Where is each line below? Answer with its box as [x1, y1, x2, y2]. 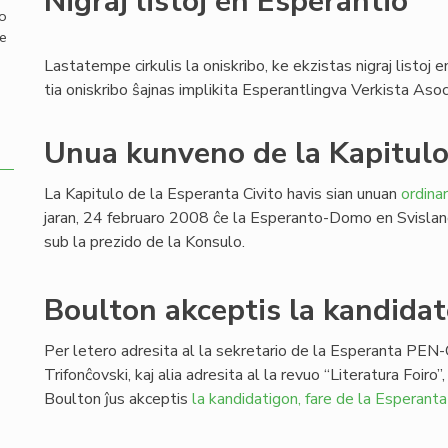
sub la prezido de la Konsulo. [44, 231, 245, 253]
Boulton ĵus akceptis [44, 388, 192, 410]
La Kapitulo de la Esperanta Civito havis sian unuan [44, 183, 401, 205]
